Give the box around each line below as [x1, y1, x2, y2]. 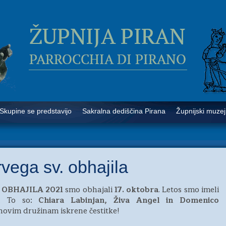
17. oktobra [114, 184, 159, 196]
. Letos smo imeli [158, 184, 219, 196]
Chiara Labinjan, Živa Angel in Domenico [38, 194, 219, 207]
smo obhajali [65, 184, 115, 196]
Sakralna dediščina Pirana [82, 107, 165, 115]
